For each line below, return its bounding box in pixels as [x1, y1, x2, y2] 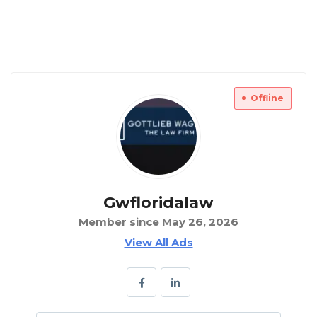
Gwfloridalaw [103, 192, 214, 212]
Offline [250, 92, 284, 103]
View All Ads [124, 235, 193, 249]
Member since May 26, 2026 [79, 214, 238, 229]
